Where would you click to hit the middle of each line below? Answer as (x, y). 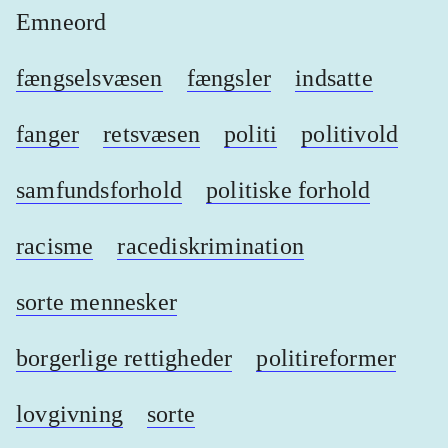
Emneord (61, 21)
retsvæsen (152, 133)
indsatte (334, 77)
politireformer (326, 357)
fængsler (229, 77)
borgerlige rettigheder (124, 357)
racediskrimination (211, 245)
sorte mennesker (96, 301)
